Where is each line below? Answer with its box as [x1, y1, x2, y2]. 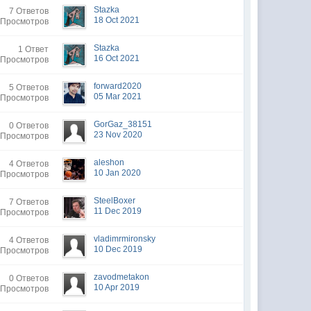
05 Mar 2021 [94, 92, 142, 101]
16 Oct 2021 [94, 53, 140, 63]
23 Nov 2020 [94, 130, 143, 140]
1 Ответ [18, 44, 49, 54]
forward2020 [94, 81, 142, 91]
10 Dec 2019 [94, 244, 143, 254]
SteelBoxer [94, 196, 136, 205]
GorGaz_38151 [94, 119, 153, 129]
